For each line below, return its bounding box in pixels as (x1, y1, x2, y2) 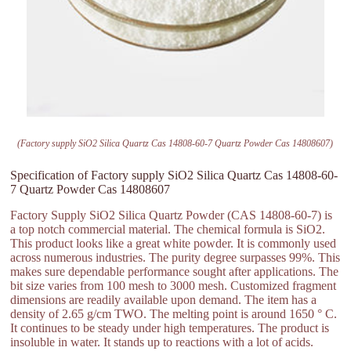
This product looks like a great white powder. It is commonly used (10, 236, 337, 250)
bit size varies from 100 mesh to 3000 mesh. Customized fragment (10, 278, 337, 292)
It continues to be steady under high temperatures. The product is (10, 320, 330, 335)
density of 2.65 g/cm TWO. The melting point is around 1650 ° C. (10, 306, 338, 320)
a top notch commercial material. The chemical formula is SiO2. (10, 222, 326, 236)
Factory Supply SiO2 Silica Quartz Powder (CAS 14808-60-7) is (10, 208, 333, 222)
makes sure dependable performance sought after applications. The (10, 264, 339, 278)
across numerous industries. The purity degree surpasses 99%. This (10, 250, 341, 264)
